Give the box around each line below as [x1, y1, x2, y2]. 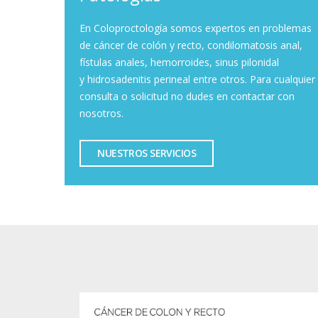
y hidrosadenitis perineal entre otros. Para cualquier [79, 72, 315, 86]
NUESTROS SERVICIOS [97, 146, 197, 160]
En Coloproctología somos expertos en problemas [79, 21, 312, 35]
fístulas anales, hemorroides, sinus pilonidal [79, 55, 279, 69]
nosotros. [79, 106, 124, 120]
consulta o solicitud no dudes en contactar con [79, 89, 295, 103]
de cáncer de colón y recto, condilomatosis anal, [79, 38, 302, 52]
